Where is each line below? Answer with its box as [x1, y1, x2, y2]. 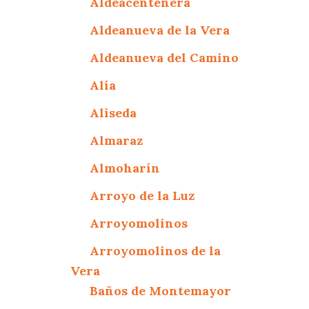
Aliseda [90, 104, 137, 121]
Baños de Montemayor [90, 282, 232, 299]
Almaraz [90, 132, 143, 148]
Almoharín [90, 159, 161, 176]
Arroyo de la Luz [90, 187, 195, 203]
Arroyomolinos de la [90, 242, 221, 259]
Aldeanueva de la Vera [90, 21, 230, 38]
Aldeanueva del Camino [90, 49, 239, 66]
